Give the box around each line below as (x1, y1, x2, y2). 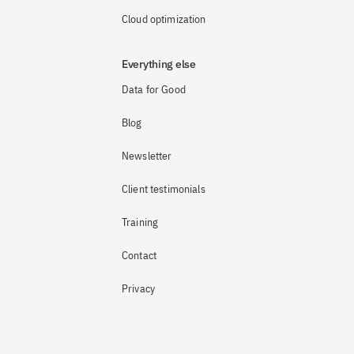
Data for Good (122, 82, 186, 96)
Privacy (122, 281, 155, 296)
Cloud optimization (122, 12, 206, 26)
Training (122, 215, 159, 229)
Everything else (122, 57, 196, 71)
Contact (122, 248, 156, 262)
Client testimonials (122, 182, 205, 196)
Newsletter (122, 149, 172, 163)
